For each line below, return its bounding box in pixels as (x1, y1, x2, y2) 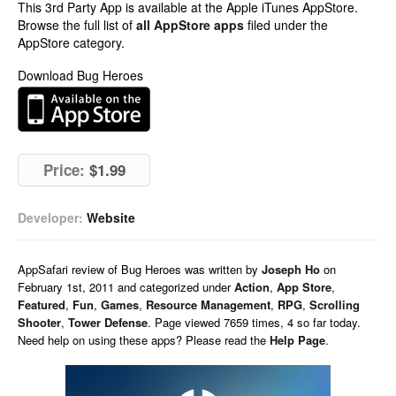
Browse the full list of (18, 16, 136, 34)
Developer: (18, 209, 83, 226)
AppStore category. (18, 34, 125, 51)
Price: (42, 159, 85, 180)
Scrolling (309, 296, 360, 313)
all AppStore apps (136, 16, 244, 34)
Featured (18, 296, 65, 313)
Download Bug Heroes (18, 66, 143, 84)
